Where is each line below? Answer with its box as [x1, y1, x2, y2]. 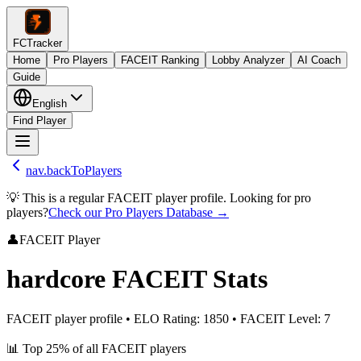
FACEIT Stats [112, 264, 268, 294]
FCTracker [13, 37, 62, 49]
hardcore [6, 264, 106, 294]
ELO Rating [134, 311, 197, 326]
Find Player [13, 114, 66, 127]
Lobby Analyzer [212, 54, 284, 66]
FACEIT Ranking [121, 54, 199, 66]
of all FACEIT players [69, 341, 186, 355]
